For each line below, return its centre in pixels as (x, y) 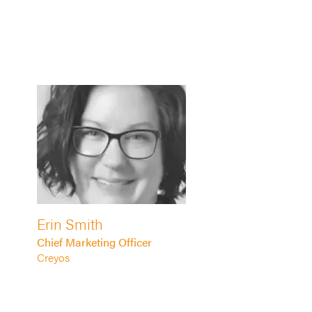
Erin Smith (70, 224)
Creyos (53, 258)
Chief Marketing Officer (94, 242)
